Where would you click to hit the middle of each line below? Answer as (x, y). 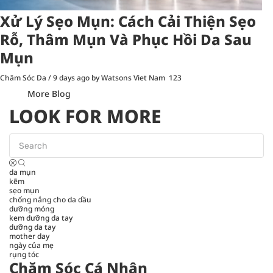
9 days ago (71, 78)
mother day (29, 236)
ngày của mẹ (31, 246)
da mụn (23, 172)
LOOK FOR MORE (85, 116)
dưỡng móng (32, 209)
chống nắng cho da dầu (50, 200)
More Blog (49, 94)
